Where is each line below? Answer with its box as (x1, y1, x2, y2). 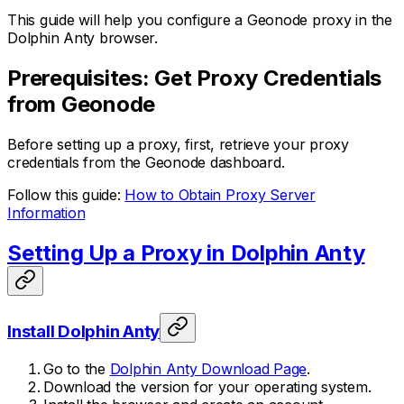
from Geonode (7, 90, 155, 117)
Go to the (43, 360, 110, 379)
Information (7, 203, 86, 222)
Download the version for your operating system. (43, 378, 372, 397)
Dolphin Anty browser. (7, 28, 158, 47)
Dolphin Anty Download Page (109, 360, 307, 379)
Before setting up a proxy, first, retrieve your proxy (7, 134, 349, 153)
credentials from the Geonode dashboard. (7, 152, 285, 171)
